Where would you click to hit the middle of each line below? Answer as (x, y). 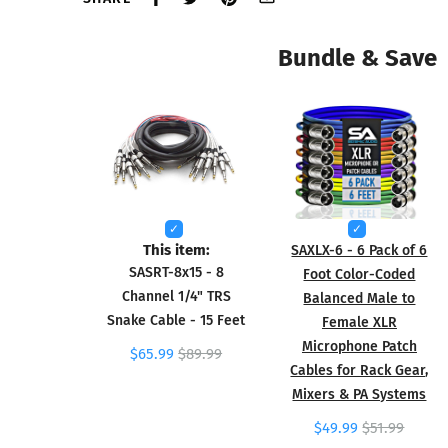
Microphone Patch (359, 346)
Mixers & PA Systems (359, 394)
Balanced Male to (359, 298)
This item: (176, 249)
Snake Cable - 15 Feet (176, 320)
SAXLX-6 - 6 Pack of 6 (359, 250)
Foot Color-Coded (359, 274)
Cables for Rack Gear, (359, 370)
